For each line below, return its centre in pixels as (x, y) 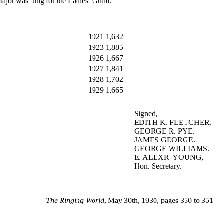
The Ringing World (75, 201)
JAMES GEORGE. (165, 140)
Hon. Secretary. (158, 166)
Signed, (146, 114)
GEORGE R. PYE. (164, 131)
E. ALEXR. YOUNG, (169, 157)
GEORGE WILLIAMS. (172, 149)
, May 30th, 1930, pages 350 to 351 (159, 201)
